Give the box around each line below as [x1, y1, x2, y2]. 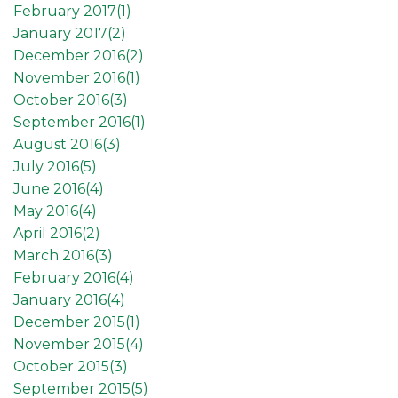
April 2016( [13, 224, 86, 242]
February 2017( [13, 2, 121, 20]
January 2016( [13, 291, 111, 308]
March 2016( [13, 246, 99, 264]
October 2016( [13, 91, 114, 108]
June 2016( [13, 179, 90, 197]
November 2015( [13, 335, 130, 353]
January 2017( [13, 24, 112, 42]
